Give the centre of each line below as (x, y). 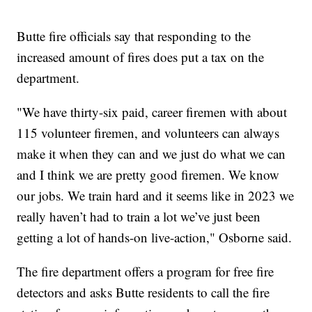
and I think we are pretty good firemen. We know (148, 174)
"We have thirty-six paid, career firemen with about (152, 111)
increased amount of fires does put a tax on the (141, 56)
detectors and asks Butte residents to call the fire (143, 292)
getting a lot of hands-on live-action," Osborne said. (155, 237)
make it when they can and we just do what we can (151, 153)
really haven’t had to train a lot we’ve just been (139, 216)
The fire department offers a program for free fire (146, 271)
